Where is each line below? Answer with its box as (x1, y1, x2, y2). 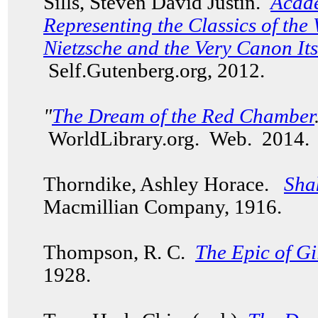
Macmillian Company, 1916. (43, 196, 287, 218)
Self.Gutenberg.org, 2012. (43, 60, 270, 82)
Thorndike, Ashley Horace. (43, 173, 284, 195)
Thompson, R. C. (43, 241, 195, 263)
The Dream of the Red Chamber (52, 105, 314, 127)
